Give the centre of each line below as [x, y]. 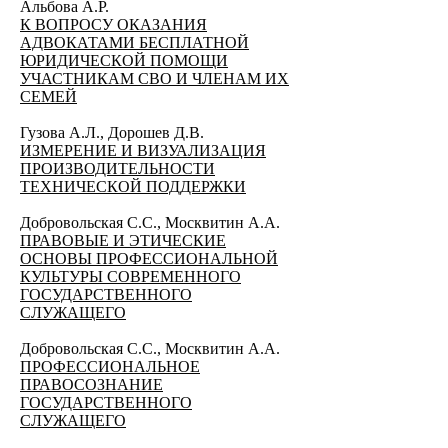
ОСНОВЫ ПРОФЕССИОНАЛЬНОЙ [149, 258]
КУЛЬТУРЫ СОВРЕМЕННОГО [130, 276]
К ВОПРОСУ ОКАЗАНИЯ [113, 24]
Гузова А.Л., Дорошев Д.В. [114, 132]
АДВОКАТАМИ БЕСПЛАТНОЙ [134, 42]
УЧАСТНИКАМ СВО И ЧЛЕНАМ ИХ [154, 78]
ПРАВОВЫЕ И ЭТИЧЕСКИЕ [123, 240]
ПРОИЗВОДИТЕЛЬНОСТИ [117, 168]
